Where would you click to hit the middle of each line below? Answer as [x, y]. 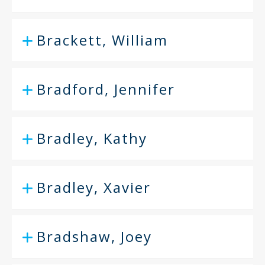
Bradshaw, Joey [94, 236]
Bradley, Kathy [92, 138]
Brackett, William [102, 40]
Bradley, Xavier [94, 187]
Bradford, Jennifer [106, 89]
